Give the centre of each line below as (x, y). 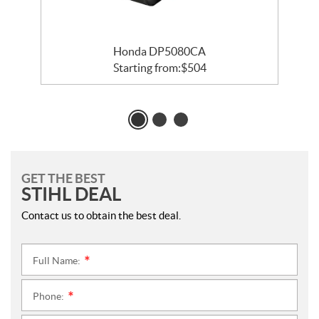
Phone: (49, 296)
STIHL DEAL (71, 194)
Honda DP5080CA (159, 51)
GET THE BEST (63, 178)
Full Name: (58, 261)
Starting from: (147, 68)
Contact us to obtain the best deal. (101, 215)
